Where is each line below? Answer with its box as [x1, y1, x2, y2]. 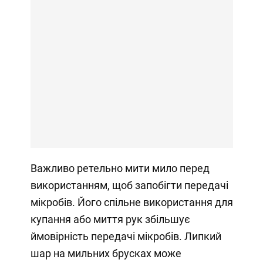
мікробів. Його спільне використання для [30, 195, 233, 208]
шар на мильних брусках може [30, 247, 181, 259]
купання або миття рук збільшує [30, 213, 190, 225]
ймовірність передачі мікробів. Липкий [30, 230, 221, 242]
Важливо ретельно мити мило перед [30, 161, 210, 174]
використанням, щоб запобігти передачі [30, 178, 228, 191]
